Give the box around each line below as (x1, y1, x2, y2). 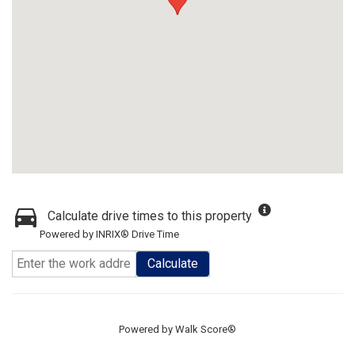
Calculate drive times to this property (48, 208, 252, 223)
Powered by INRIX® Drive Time (40, 228, 179, 240)
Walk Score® (175, 323, 236, 335)
